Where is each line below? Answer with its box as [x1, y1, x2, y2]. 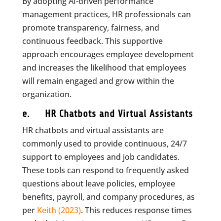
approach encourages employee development [22, 49, 194, 60]
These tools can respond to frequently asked [22, 165, 189, 176]
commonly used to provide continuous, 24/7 [22, 138, 187, 149]
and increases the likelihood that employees [22, 62, 186, 73]
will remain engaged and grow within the [22, 75, 174, 86]
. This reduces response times [80, 205, 192, 216]
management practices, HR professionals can [22, 9, 191, 20]
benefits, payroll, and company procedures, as [22, 191, 195, 202]
